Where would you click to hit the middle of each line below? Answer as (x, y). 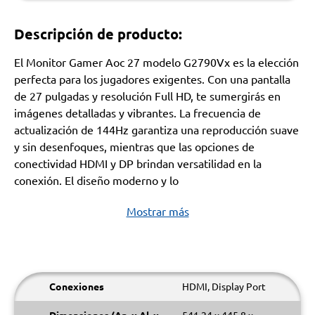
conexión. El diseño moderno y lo (96, 180)
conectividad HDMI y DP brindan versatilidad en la (138, 163)
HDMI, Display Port (224, 286)
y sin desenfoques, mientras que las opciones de (134, 146)
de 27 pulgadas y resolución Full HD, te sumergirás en (147, 96)
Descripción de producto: (98, 34)
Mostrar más (157, 211)
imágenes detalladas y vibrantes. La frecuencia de (137, 112)
